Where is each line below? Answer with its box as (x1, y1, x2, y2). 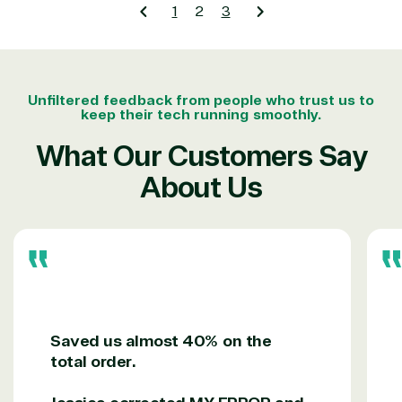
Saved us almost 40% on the (50, 330, 272, 351)
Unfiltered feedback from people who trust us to (28, 91, 374, 109)
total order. (50, 351, 136, 371)
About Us (140, 169, 262, 206)
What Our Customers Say (35, 137, 367, 175)
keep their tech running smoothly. (80, 105, 322, 124)
